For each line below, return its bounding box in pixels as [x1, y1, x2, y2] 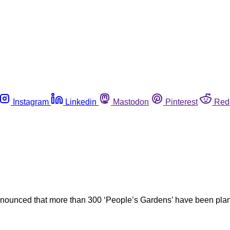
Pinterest [165, 97, 198, 106]
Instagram [13, 97, 49, 106]
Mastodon [113, 97, 149, 106]
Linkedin [65, 97, 97, 106]
